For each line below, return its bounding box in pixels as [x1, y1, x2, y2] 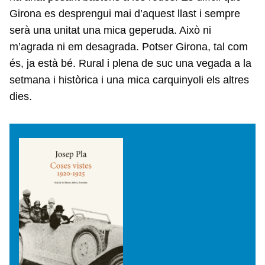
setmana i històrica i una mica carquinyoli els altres [9, 74, 249, 86]
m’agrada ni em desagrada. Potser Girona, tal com [9, 41, 248, 53]
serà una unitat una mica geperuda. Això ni [9, 24, 211, 36]
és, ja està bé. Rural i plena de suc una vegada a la [9, 57, 251, 69]
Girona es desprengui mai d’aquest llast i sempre [9, 8, 240, 20]
